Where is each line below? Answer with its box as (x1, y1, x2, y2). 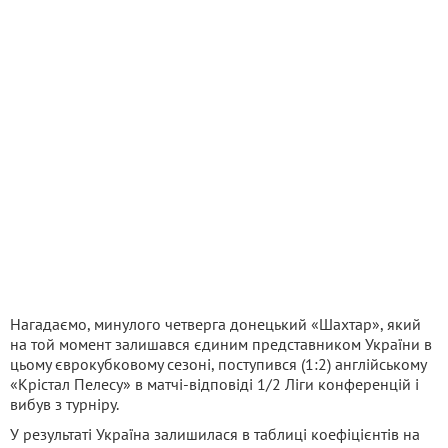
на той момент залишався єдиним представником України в (10, 334, 432, 355)
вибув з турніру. (10, 394, 119, 415)
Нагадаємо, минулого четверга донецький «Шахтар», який (10, 314, 421, 335)
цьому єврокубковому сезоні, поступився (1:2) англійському (10, 354, 426, 375)
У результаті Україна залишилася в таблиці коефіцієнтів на (10, 424, 420, 445)
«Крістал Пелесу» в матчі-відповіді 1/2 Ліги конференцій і (10, 374, 419, 395)
